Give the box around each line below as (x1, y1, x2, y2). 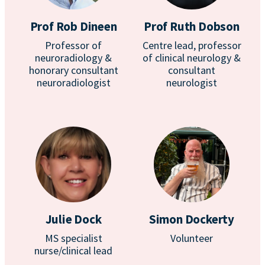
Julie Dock (45, 211, 102, 227)
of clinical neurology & (143, 51, 241, 64)
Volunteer (170, 231, 213, 245)
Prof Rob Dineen (30, 18, 117, 34)
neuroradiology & (35, 51, 112, 64)
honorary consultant (28, 63, 118, 77)
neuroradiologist (36, 76, 111, 89)
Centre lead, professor (142, 38, 241, 52)
